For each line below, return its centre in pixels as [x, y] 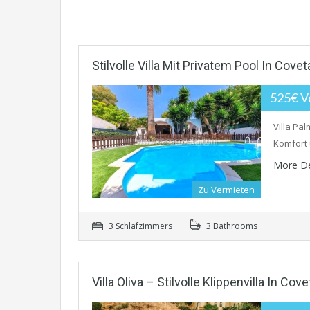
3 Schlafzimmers [139, 226]
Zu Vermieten [226, 190]
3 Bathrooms [231, 226]
